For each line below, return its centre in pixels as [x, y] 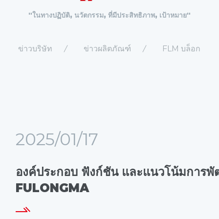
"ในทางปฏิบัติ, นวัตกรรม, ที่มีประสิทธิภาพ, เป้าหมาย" [109, 15]
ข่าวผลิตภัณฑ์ [108, 49]
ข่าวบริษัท [35, 49]
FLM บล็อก [182, 49]
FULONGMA [53, 188]
